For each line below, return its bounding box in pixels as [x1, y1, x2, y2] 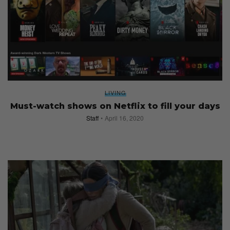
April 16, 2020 [105, 113, 144, 122]
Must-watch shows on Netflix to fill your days [10, 101, 220, 111]
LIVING [105, 88, 126, 97]
